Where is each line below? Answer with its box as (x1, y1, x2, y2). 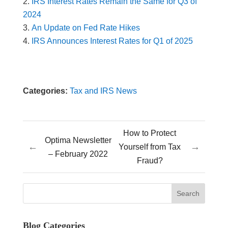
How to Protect (123, 129, 177, 138)
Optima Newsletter (45, 135, 112, 145)
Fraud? (136, 156, 163, 165)
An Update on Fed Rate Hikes (31, 23, 140, 33)
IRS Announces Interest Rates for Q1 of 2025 (31, 37, 195, 46)
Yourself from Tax (119, 142, 181, 152)
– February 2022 (48, 149, 108, 158)
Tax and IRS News (69, 87, 137, 96)
